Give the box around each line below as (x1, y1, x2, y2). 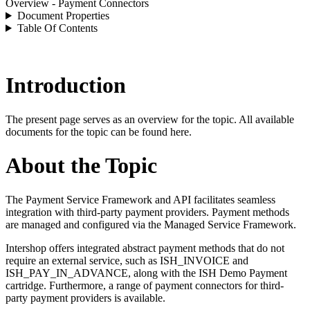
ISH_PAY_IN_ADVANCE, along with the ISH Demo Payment (6, 266, 287, 279)
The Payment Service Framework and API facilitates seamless (6, 193, 275, 206)
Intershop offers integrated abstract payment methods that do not (6, 241, 284, 254)
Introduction (6, 73, 126, 98)
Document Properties (17, 10, 109, 21)
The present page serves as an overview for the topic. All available (6, 113, 294, 125)
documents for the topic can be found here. (6, 125, 192, 138)
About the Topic (6, 153, 157, 179)
